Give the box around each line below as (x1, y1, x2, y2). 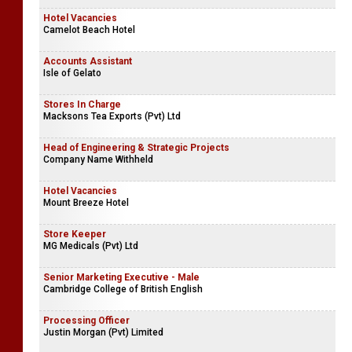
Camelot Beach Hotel (43, 24, 135, 35)
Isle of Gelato (43, 68, 101, 79)
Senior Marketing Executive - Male (43, 272, 200, 283)
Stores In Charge (43, 99, 121, 110)
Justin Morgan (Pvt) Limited (43, 327, 163, 338)
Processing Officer (43, 315, 130, 326)
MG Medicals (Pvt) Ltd (43, 240, 138, 251)
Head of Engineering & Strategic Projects (43, 142, 229, 153)
